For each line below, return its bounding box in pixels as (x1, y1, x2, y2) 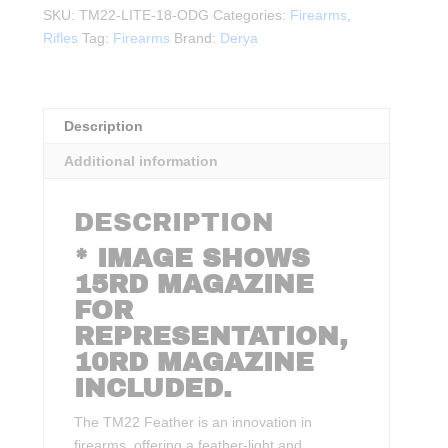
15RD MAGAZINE (74, 270, 315, 299)
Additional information (64, 153, 219, 170)
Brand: (174, 30, 221, 47)
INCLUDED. (74, 374, 233, 403)
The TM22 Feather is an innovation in (74, 414, 313, 431)
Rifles (43, 30, 79, 47)
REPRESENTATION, (74, 322, 349, 351)
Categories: (213, 7, 291, 24)
